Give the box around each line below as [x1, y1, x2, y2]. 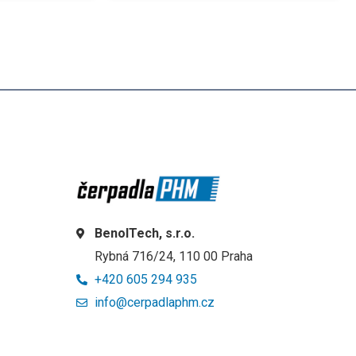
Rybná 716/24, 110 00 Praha [94, 248, 253, 264]
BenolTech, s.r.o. [94, 225, 195, 241]
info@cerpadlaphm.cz [94, 294, 215, 310]
